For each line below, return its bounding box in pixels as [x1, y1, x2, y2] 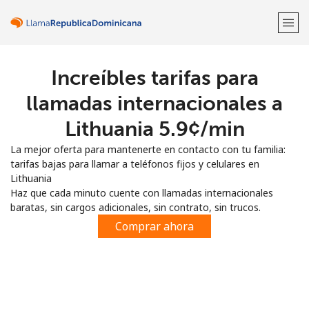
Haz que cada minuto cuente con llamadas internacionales [10, 186, 273, 199]
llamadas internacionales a [26, 91, 283, 116]
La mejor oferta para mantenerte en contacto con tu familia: [10, 143, 286, 156]
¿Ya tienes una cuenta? [63, 109, 170, 122]
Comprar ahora [115, 219, 194, 234]
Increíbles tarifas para [50, 66, 259, 90]
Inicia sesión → [169, 109, 246, 122]
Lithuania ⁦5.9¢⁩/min [64, 117, 245, 141]
